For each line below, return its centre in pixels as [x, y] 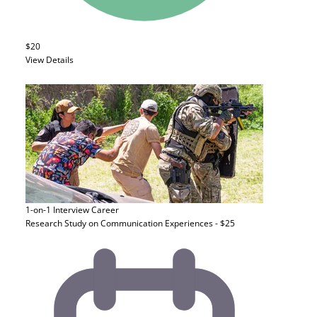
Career [105, 210]
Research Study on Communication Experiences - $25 [130, 223]
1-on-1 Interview [57, 210]
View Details [50, 60]
